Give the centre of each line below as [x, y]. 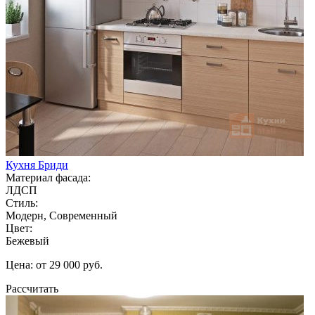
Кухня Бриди [37, 165]
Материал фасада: [48, 177]
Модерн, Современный [62, 215]
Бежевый [27, 240]
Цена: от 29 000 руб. [54, 264]
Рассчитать [32, 288]
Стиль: [22, 202]
